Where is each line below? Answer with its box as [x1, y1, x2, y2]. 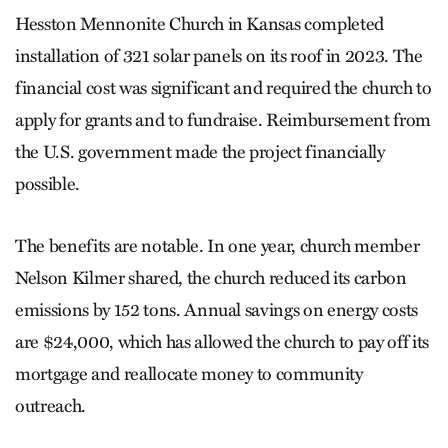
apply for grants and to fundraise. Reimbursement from [15, 108, 431, 131]
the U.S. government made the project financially [15, 140, 385, 163]
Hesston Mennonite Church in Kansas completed [15, 12, 385, 35]
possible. [15, 172, 80, 195]
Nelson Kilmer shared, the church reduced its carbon [15, 266, 407, 289]
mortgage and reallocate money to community [15, 362, 363, 385]
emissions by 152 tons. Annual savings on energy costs [15, 298, 418, 321]
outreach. [15, 394, 86, 417]
